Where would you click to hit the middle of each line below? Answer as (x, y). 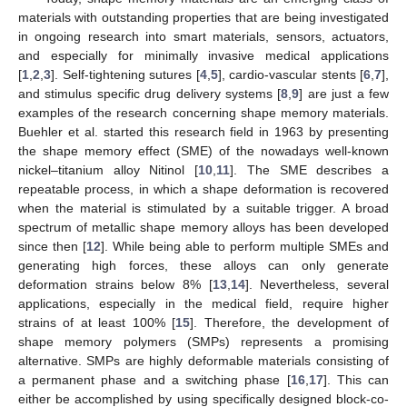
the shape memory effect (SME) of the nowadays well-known (203, 150)
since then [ (52, 246)
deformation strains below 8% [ (115, 284)
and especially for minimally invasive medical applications (203, 55)
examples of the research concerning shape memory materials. (203, 112)
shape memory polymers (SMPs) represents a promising (203, 341)
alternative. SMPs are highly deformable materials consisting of (203, 360)
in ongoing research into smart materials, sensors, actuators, (203, 36)
